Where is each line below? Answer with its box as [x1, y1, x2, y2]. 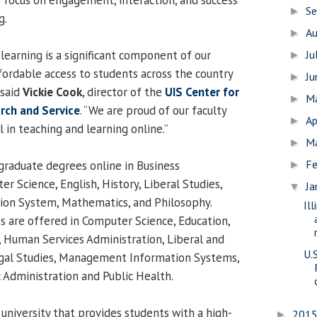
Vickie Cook [23, 83, 82, 100]
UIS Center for [165, 83, 239, 100]
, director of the [82, 83, 165, 100]
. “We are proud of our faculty [80, 102, 226, 118]
